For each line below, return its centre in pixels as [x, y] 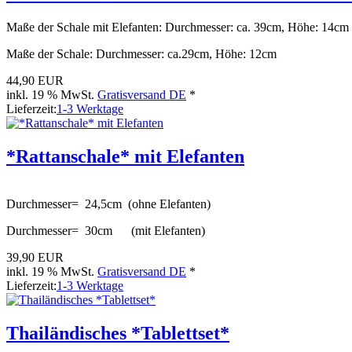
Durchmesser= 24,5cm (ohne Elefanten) [108, 204]
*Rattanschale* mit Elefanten [125, 157]
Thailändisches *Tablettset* [118, 334]
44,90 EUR [35, 81]
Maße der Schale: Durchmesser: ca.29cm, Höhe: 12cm [141, 54]
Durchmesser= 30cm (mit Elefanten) [106, 231]
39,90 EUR [35, 258]
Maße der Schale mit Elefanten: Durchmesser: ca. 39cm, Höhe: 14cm [178, 27]
